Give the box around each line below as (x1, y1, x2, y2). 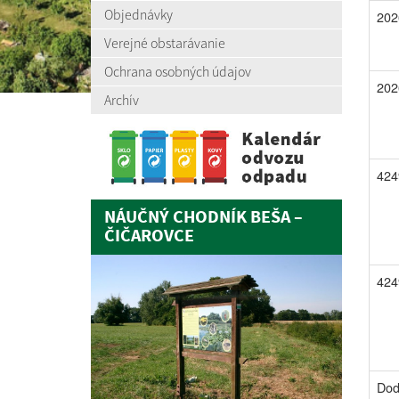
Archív (104, 91, 139, 109)
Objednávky (104, 5, 173, 23)
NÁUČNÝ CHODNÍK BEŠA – (104, 205, 303, 230)
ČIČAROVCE (104, 224, 194, 248)
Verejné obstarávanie (104, 34, 225, 52)
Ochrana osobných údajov (104, 62, 251, 80)
